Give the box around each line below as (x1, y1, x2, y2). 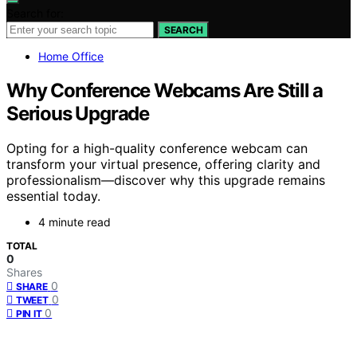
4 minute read (38, 215, 111, 229)
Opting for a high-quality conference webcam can (6, 140, 308, 157)
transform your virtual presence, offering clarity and (6, 156, 320, 173)
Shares (6, 265, 42, 280)
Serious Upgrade (6, 101, 150, 125)
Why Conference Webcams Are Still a (6, 78, 324, 102)
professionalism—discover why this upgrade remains (6, 172, 325, 189)
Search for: (6, 6, 64, 20)
